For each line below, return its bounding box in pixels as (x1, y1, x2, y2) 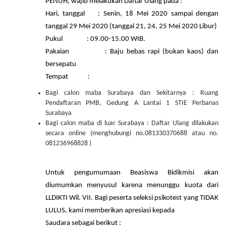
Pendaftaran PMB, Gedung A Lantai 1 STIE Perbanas (45, 99, 218, 107)
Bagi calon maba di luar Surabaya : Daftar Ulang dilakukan (45, 119, 218, 127)
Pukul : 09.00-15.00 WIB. (45, 35, 145, 43)
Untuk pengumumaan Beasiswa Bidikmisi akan (45, 168, 218, 177)
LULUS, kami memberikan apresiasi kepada (45, 206, 176, 214)
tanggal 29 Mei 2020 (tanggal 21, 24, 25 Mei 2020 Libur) (45, 22, 217, 30)
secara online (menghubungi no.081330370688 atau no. (45, 129, 218, 137)
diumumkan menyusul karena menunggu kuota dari (45, 181, 218, 189)
